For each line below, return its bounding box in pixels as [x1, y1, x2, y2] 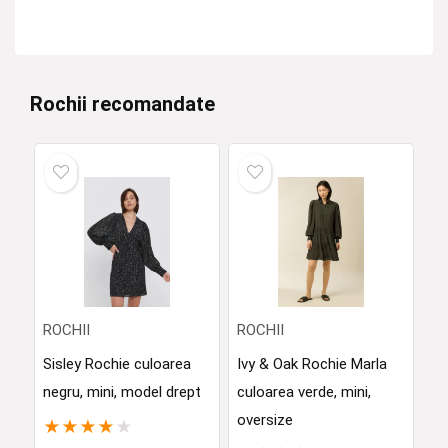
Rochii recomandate [30, 92, 215, 116]
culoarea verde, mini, [236, 383, 371, 401]
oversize [236, 411, 293, 429]
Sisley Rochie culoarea [42, 355, 191, 373]
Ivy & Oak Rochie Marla [236, 355, 387, 373]
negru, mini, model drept [42, 383, 201, 401]
